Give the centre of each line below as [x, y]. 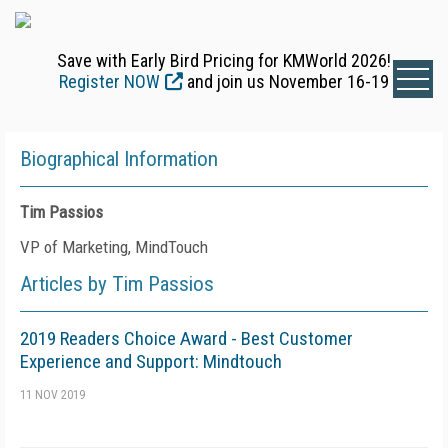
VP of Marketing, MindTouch [114, 247]
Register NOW [109, 81]
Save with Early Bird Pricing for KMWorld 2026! [224, 60]
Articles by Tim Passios [117, 284]
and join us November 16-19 [286, 81]
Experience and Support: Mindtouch [151, 361]
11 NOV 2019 [52, 395]
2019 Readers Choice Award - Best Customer [186, 338]
